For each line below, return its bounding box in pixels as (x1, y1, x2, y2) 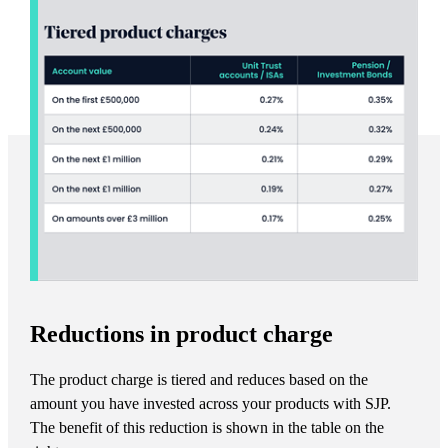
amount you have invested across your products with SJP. (29, 394, 391, 412)
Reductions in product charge (29, 320, 333, 347)
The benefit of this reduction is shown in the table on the (29, 418, 384, 436)
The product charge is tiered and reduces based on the (29, 370, 368, 388)
